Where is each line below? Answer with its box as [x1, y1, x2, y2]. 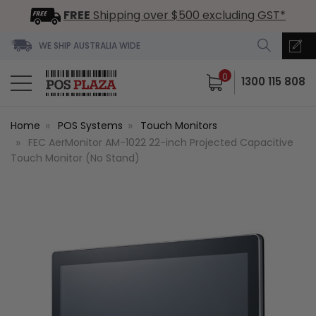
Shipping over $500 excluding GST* [90, 7, 286, 23]
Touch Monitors [140, 118, 217, 133]
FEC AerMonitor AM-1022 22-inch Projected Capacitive [28, 135, 293, 150]
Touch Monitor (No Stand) [11, 150, 140, 165]
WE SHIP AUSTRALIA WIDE [39, 39, 140, 51]
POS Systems [58, 118, 123, 133]
